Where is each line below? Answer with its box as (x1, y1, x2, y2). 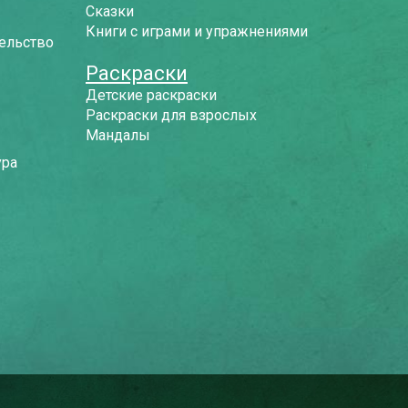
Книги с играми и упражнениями (86, 23, 308, 40)
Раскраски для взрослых (86, 107, 257, 124)
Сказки (86, 3, 134, 20)
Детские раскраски (86, 87, 217, 104)
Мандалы (86, 127, 150, 144)
